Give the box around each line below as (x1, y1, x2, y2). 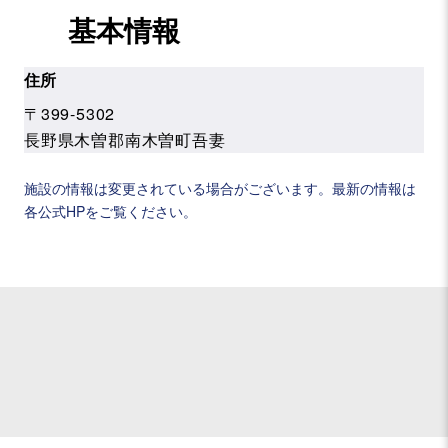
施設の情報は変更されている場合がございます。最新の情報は (24, 177, 416, 198)
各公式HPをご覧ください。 (24, 200, 197, 221)
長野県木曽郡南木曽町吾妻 (24, 127, 226, 151)
